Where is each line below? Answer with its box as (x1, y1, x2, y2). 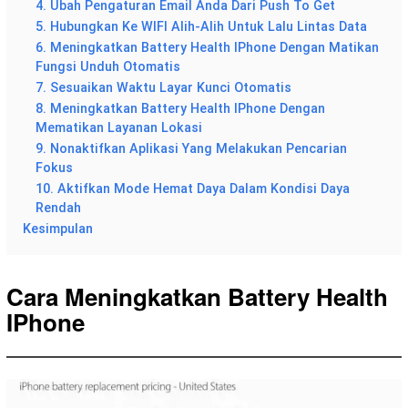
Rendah (36, 200, 81, 217)
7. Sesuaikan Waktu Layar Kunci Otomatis (36, 80, 291, 97)
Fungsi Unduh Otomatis (36, 59, 180, 76)
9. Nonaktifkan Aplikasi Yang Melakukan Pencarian (36, 141, 347, 158)
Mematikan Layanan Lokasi (36, 120, 202, 137)
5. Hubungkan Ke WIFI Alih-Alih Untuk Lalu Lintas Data (36, 19, 367, 36)
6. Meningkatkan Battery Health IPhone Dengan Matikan (36, 40, 379, 56)
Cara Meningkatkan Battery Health (6, 280, 388, 314)
